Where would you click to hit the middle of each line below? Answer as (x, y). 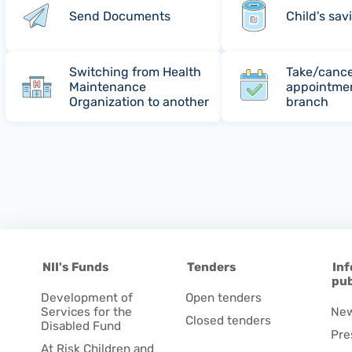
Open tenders (224, 297)
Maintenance (108, 86)
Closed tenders (229, 320)
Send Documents (120, 16)
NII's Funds (75, 267)
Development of (86, 297)
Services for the (86, 312)
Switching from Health (136, 71)
